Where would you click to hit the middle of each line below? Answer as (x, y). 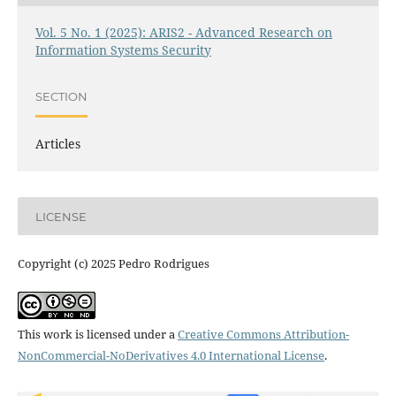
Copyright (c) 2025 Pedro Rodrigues (113, 264)
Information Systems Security (123, 50)
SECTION (61, 96)
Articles (57, 144)
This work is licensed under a (97, 335)
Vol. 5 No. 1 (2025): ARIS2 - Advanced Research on (183, 33)
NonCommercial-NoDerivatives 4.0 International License (171, 356)
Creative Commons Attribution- (263, 335)
